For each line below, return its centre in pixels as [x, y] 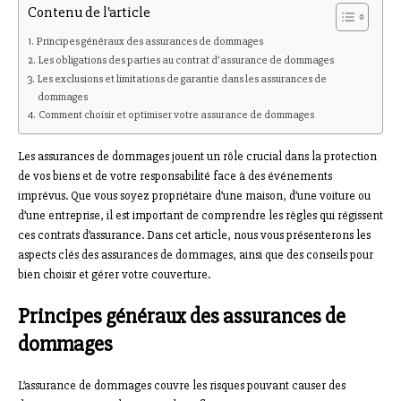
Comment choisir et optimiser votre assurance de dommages [176, 115]
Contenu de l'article [89, 13]
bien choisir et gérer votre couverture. [114, 275]
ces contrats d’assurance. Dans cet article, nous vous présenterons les [194, 235]
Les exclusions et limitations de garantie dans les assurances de [182, 79]
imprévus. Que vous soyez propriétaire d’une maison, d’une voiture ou [194, 196]
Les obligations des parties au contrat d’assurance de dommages [186, 60]
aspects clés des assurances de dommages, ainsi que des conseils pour [196, 255]
